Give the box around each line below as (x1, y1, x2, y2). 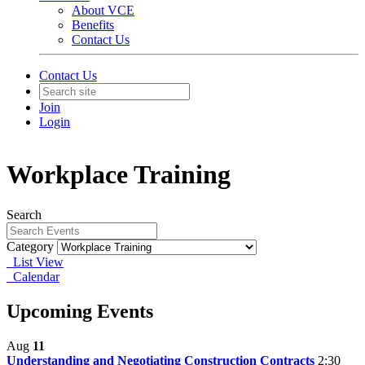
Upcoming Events (7, 300, 153, 322)
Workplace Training (7, 160, 231, 190)
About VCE (72, 3, 134, 17)
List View (7, 254, 64, 269)
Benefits (72, 18, 114, 32)
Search (7, 207, 42, 222)
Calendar (7, 269, 59, 284)
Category (7, 239, 54, 253)
